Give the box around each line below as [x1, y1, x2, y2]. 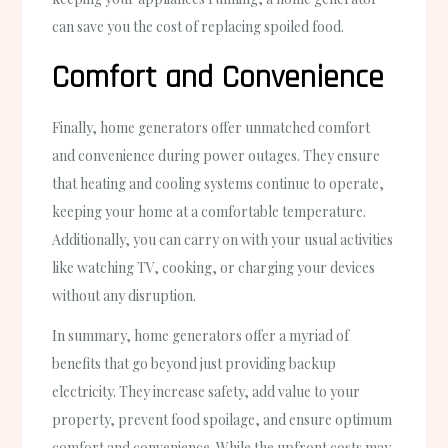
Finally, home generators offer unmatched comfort [52, 118, 371, 138]
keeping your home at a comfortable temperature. [52, 202, 367, 222]
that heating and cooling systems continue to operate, [52, 174, 385, 194]
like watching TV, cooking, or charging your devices [52, 258, 376, 278]
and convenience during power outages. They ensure [52, 146, 381, 166]
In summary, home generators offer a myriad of [52, 325, 350, 345]
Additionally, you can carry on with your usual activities [52, 230, 394, 250]
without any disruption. [52, 286, 197, 306]
